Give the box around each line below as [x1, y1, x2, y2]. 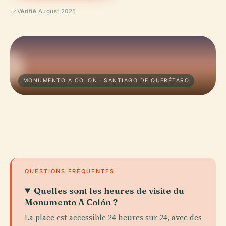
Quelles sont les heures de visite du [34, 185, 185, 196]
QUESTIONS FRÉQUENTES [25, 167, 115, 175]
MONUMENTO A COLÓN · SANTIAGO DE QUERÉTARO [23, 77, 190, 84]
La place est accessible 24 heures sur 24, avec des [25, 212, 202, 223]
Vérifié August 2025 [17, 8, 76, 15]
